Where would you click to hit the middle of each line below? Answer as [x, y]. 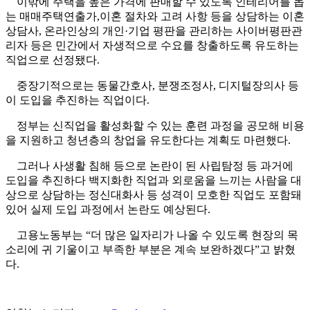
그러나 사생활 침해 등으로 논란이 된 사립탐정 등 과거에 [149, 166]
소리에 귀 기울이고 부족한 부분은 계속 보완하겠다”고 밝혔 [151, 250]
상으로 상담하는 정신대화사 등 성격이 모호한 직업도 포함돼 [154, 195]
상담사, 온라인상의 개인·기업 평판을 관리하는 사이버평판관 [154, 31]
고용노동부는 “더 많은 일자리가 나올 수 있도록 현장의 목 [152, 235]
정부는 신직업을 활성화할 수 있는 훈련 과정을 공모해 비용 [155, 126]
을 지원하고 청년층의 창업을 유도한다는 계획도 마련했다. [148, 140]
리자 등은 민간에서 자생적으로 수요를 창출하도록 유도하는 [152, 46]
